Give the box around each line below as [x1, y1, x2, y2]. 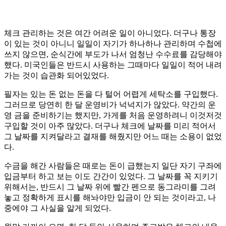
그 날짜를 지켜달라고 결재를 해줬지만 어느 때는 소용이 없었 [4, 132, 222, 141]
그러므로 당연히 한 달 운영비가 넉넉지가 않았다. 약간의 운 [4, 100, 216, 109]
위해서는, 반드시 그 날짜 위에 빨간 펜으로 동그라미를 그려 [4, 183, 216, 192]
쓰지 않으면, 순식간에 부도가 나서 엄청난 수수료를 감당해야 [4, 50, 222, 59]
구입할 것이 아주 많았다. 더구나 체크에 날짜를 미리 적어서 [4, 122, 216, 131]
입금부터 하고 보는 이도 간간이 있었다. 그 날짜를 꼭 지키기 [4, 172, 218, 181]
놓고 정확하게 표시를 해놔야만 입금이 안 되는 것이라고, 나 [4, 193, 216, 202]
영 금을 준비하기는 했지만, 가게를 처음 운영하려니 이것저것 [4, 111, 222, 120]
